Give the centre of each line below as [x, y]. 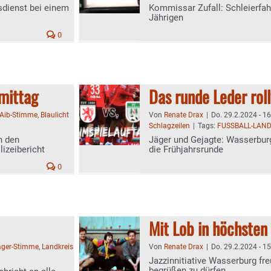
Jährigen [166, 18]
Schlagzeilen [169, 126]
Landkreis [57, 247]
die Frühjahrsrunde [186, 149]
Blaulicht [55, 115]
